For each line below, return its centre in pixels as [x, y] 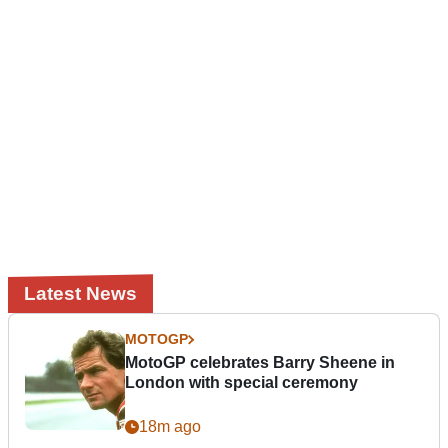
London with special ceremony [241, 383]
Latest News [80, 294]
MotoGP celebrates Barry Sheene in [260, 363]
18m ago [170, 427]
